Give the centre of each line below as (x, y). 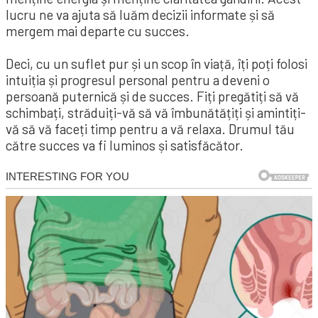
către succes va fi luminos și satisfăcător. (125, 145)
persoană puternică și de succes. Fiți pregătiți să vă (152, 96)
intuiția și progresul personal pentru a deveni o (138, 80)
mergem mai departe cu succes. (98, 31)
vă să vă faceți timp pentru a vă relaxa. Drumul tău (150, 129)
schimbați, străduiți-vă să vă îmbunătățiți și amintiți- (156, 113)
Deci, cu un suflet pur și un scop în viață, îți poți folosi (157, 64)
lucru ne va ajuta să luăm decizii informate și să (140, 15)
